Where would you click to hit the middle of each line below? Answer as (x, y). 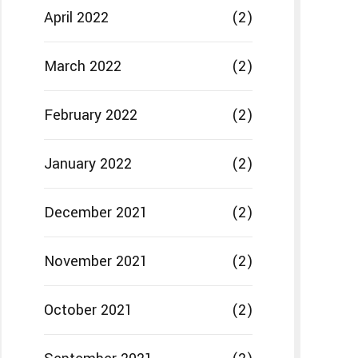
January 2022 (88, 164)
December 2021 (95, 213)
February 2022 (90, 115)
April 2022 (76, 18)
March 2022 (82, 67)
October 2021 (88, 310)
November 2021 (95, 262)
